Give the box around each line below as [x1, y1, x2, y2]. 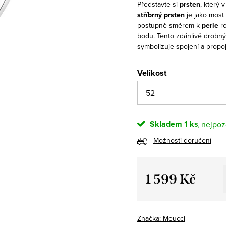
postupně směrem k [137, 20, 202, 30]
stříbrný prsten [137, 9, 185, 20]
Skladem [148, 118, 182, 130]
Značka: [137, 213, 163, 223]
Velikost [137, 67, 166, 79]
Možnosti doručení [153, 135, 211, 145]
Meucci [163, 213, 185, 223]
